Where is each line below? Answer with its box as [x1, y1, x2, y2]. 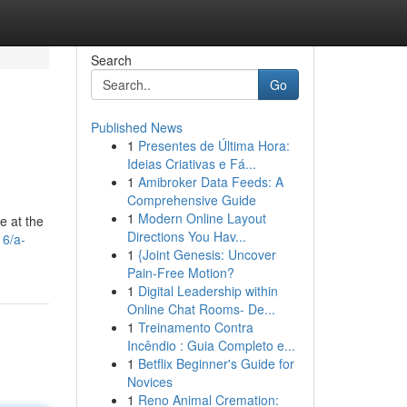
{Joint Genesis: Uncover [137, 245, 276, 263]
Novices [126, 372, 173, 391]
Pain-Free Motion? [126, 263, 234, 282]
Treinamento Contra [137, 318, 253, 336]
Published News [90, 118, 183, 136]
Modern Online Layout [137, 209, 266, 227]
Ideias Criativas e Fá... [126, 154, 256, 173]
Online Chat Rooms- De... [126, 300, 275, 318]
